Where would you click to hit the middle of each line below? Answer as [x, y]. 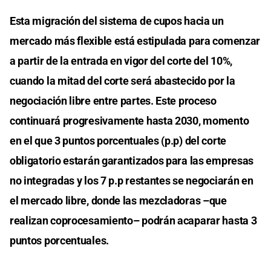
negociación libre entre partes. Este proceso [113, 100]
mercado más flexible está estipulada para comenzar [135, 41]
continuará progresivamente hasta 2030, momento [129, 120]
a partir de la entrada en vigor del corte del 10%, [121, 60]
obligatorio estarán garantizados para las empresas [132, 160]
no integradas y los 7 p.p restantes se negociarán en [132, 180]
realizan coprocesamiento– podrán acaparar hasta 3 [133, 220]
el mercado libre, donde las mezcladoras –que [118, 200]
